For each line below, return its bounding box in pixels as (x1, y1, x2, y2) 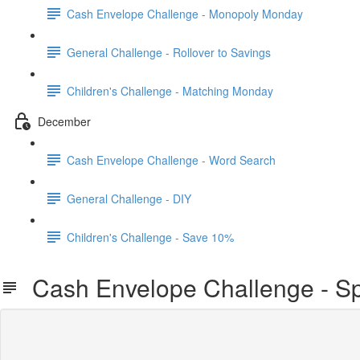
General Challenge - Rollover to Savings (67, 43, 271, 60)
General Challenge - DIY (67, 190, 191, 207)
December (38, 112, 91, 129)
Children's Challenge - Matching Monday (67, 82, 273, 99)
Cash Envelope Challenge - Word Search (67, 151, 276, 168)
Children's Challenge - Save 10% (67, 228, 234, 245)
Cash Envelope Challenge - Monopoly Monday (67, 5, 303, 22)
